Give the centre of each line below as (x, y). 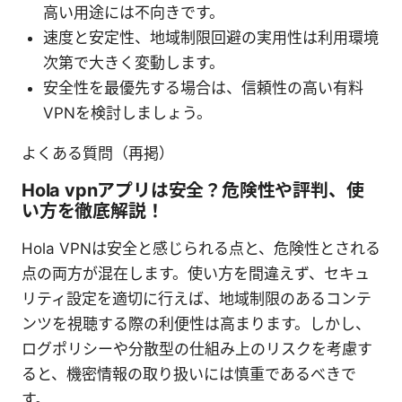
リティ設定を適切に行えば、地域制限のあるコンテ (197, 298)
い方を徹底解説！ (93, 210)
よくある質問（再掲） (98, 153)
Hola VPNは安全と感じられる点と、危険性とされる (201, 248)
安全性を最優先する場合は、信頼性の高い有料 (203, 87)
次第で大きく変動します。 (134, 62)
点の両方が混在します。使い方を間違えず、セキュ (196, 273)
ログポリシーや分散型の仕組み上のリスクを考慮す (197, 349)
